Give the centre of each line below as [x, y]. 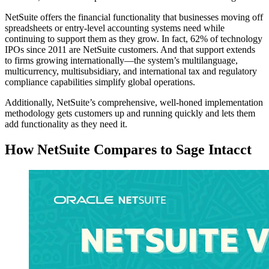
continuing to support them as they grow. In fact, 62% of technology [134, 38]
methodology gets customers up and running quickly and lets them [130, 113]
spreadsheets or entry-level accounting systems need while [115, 28]
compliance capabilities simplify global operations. [100, 82]
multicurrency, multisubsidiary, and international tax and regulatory [131, 71]
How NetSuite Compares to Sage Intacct [128, 149]
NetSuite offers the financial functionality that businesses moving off [134, 17]
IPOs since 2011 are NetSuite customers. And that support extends [130, 49]
